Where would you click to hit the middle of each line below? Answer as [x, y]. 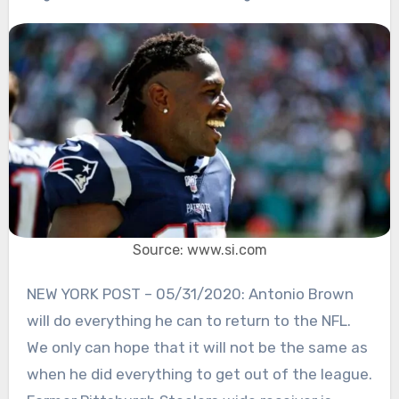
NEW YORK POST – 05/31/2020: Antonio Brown [31, 294]
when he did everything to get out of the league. [199, 375]
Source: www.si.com [199, 250]
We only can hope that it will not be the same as [197, 348]
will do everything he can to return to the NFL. [188, 321]
